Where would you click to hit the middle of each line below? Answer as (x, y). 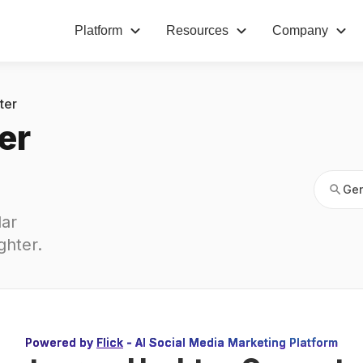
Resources (197, 30)
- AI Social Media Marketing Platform (232, 342)
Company (300, 30)
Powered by (59, 342)
